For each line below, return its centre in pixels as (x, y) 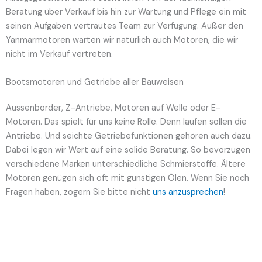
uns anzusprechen (188, 192)
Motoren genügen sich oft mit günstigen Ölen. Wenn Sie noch (127, 178)
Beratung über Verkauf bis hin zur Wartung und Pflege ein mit (126, 12)
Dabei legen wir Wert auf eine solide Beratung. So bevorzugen (128, 150)
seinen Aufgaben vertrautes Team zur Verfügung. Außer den (125, 26)
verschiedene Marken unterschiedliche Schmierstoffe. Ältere (126, 164)
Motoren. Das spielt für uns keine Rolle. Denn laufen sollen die (126, 122)
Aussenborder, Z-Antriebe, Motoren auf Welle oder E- (113, 108)
